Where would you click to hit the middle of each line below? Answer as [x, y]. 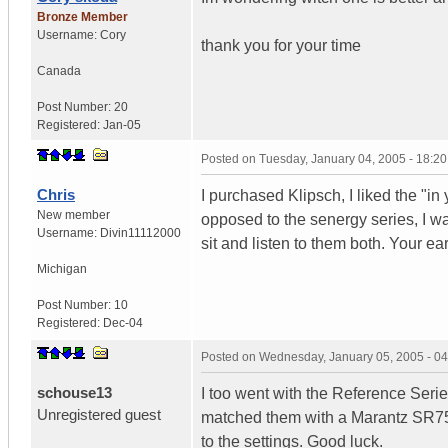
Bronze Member [82, 16]
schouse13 [74, 392]
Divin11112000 [140, 232]
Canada [59, 70]
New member [73, 214]
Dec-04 [123, 322]
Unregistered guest [99, 414]
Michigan [62, 268]
